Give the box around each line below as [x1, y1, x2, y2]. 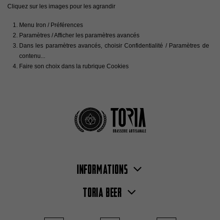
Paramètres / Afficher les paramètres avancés [19, 31, 139, 39]
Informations [77, 163, 129, 177]
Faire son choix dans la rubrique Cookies [19, 62, 129, 70]
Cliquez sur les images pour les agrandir [7, 2, 115, 10]
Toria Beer [83, 186, 123, 200]
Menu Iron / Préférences [19, 21, 83, 28]
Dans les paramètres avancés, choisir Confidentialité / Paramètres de [19, 42, 209, 49]
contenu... [19, 52, 45, 59]
